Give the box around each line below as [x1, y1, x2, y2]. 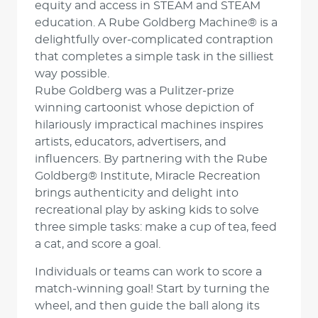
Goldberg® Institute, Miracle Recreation [35, 170, 261, 182]
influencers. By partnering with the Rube [35, 153, 268, 165]
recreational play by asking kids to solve [35, 204, 259, 216]
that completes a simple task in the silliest [35, 51, 274, 62]
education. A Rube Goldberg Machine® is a [35, 17, 278, 28]
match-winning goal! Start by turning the [35, 283, 270, 295]
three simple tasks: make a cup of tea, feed [35, 221, 277, 233]
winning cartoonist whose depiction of [35, 102, 253, 114]
